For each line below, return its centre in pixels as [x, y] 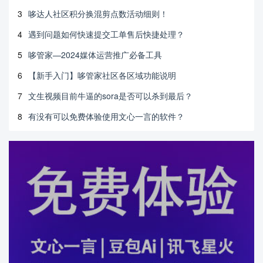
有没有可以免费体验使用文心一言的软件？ [106, 116]
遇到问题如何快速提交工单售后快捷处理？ [106, 34]
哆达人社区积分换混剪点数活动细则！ [98, 13]
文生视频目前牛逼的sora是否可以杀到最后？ [110, 95]
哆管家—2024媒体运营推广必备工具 [95, 54]
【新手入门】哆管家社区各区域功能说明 [102, 75]
